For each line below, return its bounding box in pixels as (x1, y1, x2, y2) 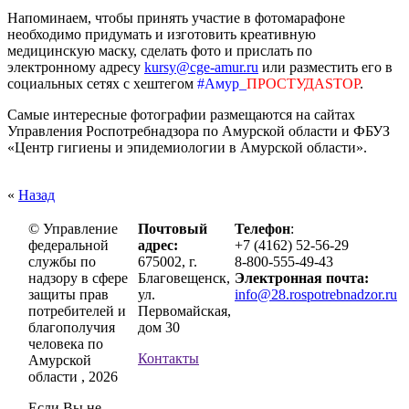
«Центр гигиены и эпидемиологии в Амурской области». (7, 139, 367, 155)
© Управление (28, 220, 118, 236)
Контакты (138, 350, 199, 366)
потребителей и (28, 302, 126, 319)
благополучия (28, 319, 115, 335)
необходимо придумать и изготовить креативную (7, 26, 316, 42)
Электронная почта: (235, 269, 369, 286)
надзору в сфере (28, 269, 128, 286)
